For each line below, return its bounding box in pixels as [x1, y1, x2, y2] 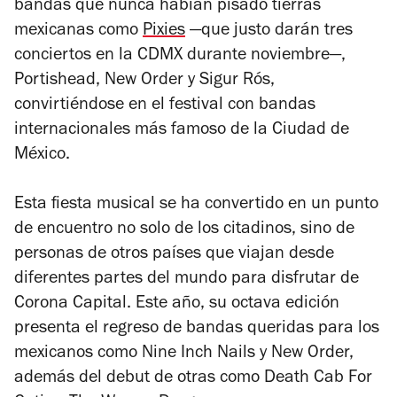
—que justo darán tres [185, 23, 353, 41]
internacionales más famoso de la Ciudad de [14, 122, 349, 140]
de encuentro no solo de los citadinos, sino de [14, 222, 354, 239]
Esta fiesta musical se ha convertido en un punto [14, 197, 378, 214]
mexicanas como [14, 23, 143, 41]
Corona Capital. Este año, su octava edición [14, 296, 339, 314]
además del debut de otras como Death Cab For [14, 370, 372, 388]
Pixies [143, 23, 185, 41]
